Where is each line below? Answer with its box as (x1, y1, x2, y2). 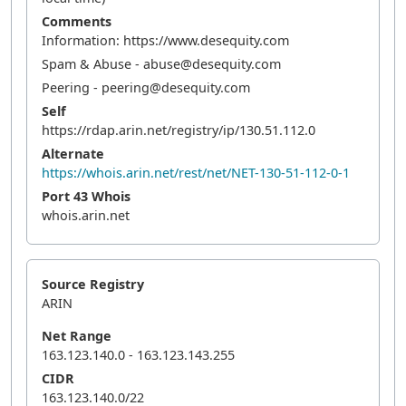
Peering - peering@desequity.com (42, 79, 250, 96)
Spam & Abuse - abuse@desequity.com (42, 55, 281, 72)
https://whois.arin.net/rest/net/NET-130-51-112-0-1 (42, 164, 350, 181)
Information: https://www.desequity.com (42, 32, 289, 49)
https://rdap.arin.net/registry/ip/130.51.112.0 (42, 121, 315, 139)
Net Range (42, 327, 111, 344)
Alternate (42, 145, 104, 162)
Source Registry (42, 275, 144, 293)
